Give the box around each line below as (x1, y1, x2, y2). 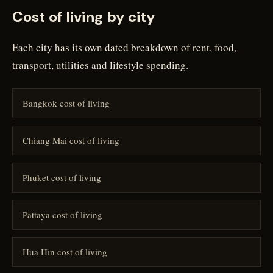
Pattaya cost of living (23, 208, 102, 221)
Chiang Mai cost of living (23, 134, 119, 146)
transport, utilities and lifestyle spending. (12, 58, 188, 72)
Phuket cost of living (23, 171, 101, 183)
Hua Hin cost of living (23, 246, 107, 258)
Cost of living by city (12, 7, 155, 26)
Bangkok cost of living (23, 97, 110, 109)
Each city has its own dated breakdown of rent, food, (12, 40, 236, 54)
